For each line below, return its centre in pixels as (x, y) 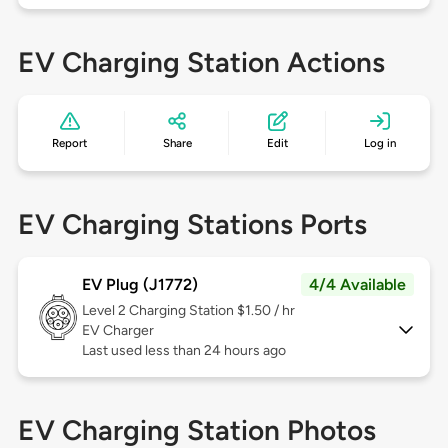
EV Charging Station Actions (201, 62)
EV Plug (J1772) (139, 285)
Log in (379, 143)
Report (70, 143)
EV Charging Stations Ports (192, 224)
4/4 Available (358, 285)
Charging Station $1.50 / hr (211, 311)
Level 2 (105, 311)
